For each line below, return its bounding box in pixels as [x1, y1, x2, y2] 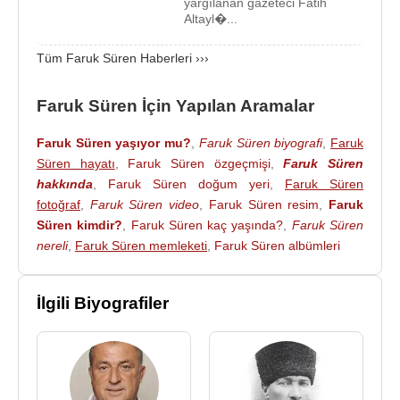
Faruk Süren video [89, 197, 200, 212]
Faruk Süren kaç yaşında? [130, 218, 284, 232]
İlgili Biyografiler [37, 294, 169, 312]
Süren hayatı [37, 156, 115, 171]
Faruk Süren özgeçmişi [128, 156, 271, 171]
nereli [37, 238, 68, 253]
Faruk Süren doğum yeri [108, 177, 270, 191]
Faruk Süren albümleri [214, 238, 340, 253]
